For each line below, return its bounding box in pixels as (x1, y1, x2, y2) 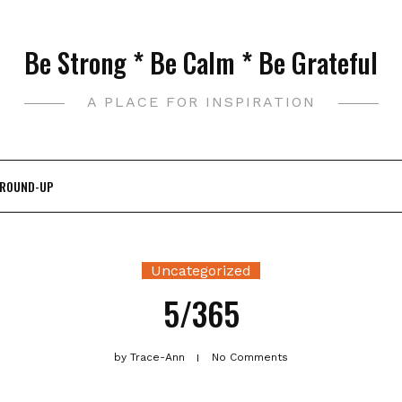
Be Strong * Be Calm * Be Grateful (24, 42, 378, 83)
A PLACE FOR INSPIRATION (86, 93, 316, 110)
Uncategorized (151, 262, 251, 279)
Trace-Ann (127, 351, 188, 363)
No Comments (212, 351, 288, 363)
